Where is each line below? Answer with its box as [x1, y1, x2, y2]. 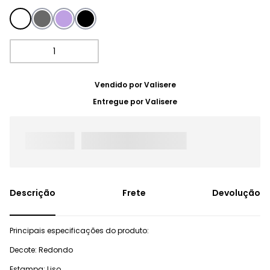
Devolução [212, 187, 260, 199]
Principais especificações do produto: [10, 225, 149, 236]
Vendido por [94, 80, 144, 90]
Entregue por [93, 96, 145, 107]
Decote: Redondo [10, 245, 73, 256]
